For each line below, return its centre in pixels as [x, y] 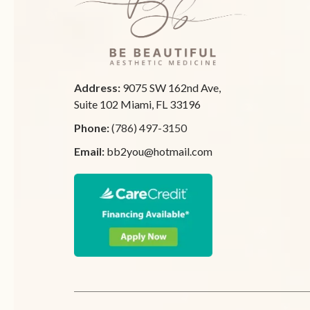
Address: [98, 88]
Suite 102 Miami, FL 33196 [137, 104]
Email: [90, 152]
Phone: [93, 128]
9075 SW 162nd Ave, [172, 88]
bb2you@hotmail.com [159, 152]
